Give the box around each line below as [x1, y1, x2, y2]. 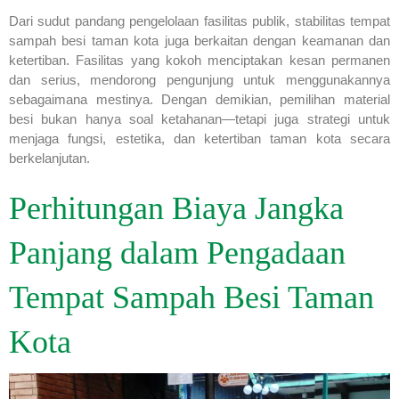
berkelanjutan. [9, 150, 90, 166]
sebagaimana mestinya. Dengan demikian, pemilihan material [9, 91, 390, 107]
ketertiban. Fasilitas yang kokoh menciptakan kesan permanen [9, 52, 390, 68]
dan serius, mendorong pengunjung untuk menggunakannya [9, 71, 390, 87]
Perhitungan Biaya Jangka [9, 190, 344, 226]
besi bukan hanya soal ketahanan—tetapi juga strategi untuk [9, 110, 390, 126]
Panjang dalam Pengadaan [9, 234, 346, 271]
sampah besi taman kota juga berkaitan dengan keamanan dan [9, 32, 390, 48]
